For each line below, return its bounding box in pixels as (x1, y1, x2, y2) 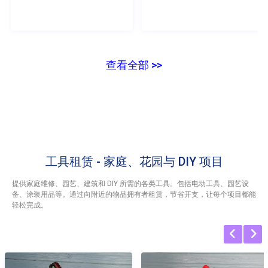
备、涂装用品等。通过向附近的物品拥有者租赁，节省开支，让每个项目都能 (12, 190, 256, 199)
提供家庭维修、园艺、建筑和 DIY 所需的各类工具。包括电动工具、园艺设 (12, 179, 249, 188)
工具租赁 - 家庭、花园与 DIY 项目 (45, 154, 223, 169)
